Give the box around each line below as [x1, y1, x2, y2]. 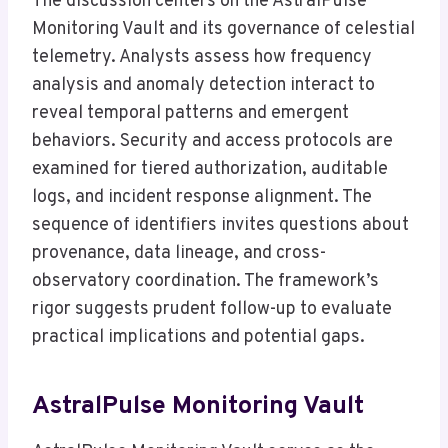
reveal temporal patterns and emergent [32, 101, 349, 125]
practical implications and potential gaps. [32, 325, 365, 349]
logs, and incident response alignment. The [32, 185, 372, 209]
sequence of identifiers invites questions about [32, 213, 409, 237]
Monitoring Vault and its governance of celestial [32, 17, 415, 41]
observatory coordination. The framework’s [32, 269, 379, 293]
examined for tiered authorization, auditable [32, 157, 388, 181]
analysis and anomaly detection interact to [32, 73, 375, 97]
